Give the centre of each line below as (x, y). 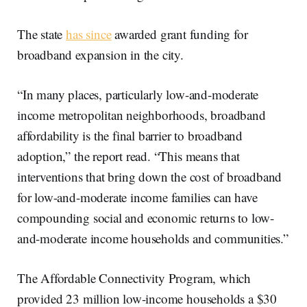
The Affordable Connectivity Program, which (134, 278)
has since (89, 34)
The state (42, 34)
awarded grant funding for (180, 34)
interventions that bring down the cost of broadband (150, 177)
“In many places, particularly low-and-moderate (138, 95)
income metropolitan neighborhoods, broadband (142, 115)
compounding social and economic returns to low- (146, 218)
